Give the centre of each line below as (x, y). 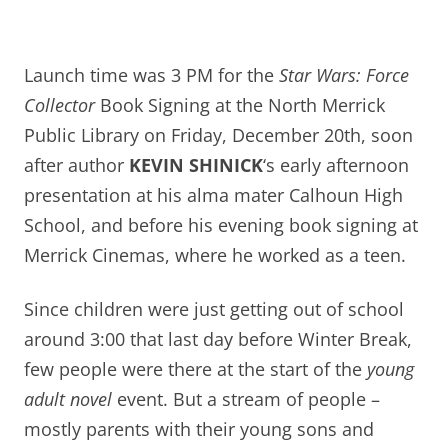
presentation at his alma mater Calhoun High (213, 194)
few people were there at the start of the (195, 368)
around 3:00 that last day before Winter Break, (218, 338)
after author (76, 164)
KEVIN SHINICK (196, 164)
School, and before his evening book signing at (221, 224)
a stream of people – (293, 398)
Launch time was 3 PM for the (151, 74)
